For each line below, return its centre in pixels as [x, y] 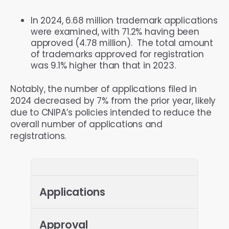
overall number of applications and [87, 124]
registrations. [38, 136]
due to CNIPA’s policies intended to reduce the [111, 112]
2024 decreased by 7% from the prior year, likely [113, 100]
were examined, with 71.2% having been [115, 31]
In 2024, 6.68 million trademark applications [124, 20]
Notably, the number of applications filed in [104, 89]
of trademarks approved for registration [117, 54]
